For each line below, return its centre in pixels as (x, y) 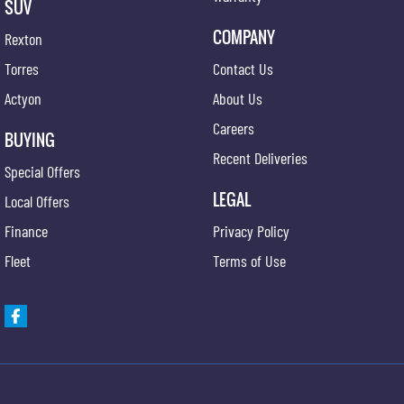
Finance (26, 231)
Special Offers (42, 171)
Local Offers (37, 201)
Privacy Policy (251, 231)
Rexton (23, 39)
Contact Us (243, 69)
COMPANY (243, 37)
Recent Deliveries (260, 158)
